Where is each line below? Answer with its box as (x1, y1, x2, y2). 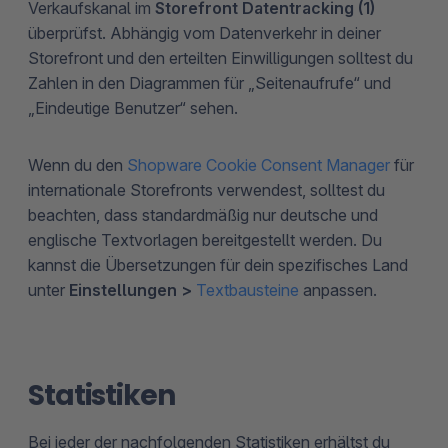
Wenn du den (28, 154, 127, 175)
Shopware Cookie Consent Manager (127, 154, 390, 175)
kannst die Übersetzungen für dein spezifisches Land (28, 254, 408, 275)
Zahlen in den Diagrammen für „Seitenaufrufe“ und (28, 72, 391, 93)
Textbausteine (196, 279, 299, 300)
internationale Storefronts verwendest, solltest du (28, 179, 385, 200)
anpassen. (299, 279, 377, 300)
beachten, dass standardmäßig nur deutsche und (28, 204, 378, 225)
